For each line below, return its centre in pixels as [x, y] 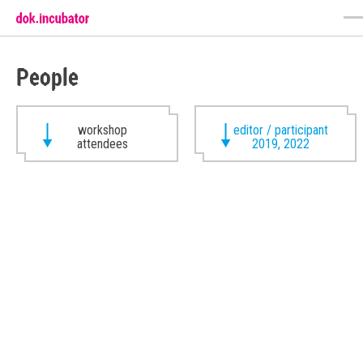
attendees [102, 144]
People [47, 77]
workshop [102, 130]
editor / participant [281, 130]
